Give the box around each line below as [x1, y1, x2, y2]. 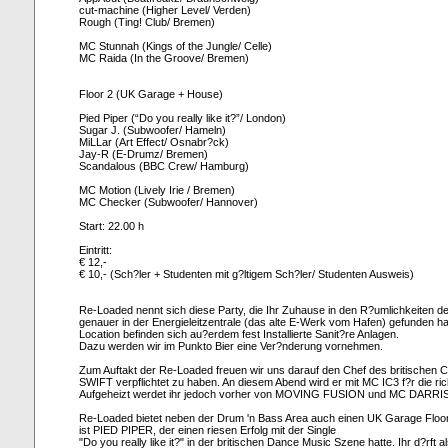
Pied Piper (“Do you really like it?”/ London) [79, 112, 286, 124]
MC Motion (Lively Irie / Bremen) [79, 184, 235, 196]
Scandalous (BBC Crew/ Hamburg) [79, 160, 249, 172]
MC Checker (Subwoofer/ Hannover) [79, 196, 258, 208]
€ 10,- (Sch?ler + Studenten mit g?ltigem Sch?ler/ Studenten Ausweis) [79, 268, 414, 280]
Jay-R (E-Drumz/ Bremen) [79, 148, 208, 160]
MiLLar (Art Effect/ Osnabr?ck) [79, 136, 229, 148]
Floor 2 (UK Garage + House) [79, 88, 223, 100]
